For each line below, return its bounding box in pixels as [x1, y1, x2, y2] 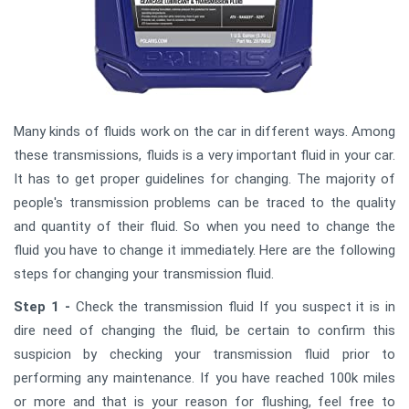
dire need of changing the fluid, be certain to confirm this [14, 322, 395, 339]
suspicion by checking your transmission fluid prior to [14, 346, 395, 362]
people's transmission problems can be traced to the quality [14, 194, 395, 211]
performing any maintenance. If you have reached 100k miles [14, 370, 395, 386]
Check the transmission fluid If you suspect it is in [69, 299, 396, 315]
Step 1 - [14, 299, 70, 315]
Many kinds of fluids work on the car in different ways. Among [14, 123, 395, 140]
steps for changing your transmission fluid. [14, 266, 274, 282]
